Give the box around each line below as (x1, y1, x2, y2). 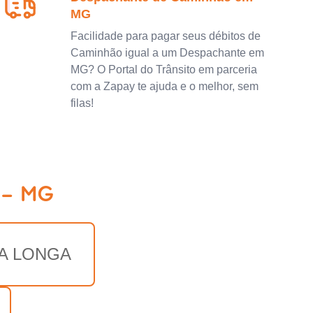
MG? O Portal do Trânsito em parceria (71, 63, 258, 75)
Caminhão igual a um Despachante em (71, 46, 265, 59)
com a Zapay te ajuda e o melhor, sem (71, 80, 259, 92)
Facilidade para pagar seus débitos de (71, 29, 261, 42)
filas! (71, 96, 94, 109)
